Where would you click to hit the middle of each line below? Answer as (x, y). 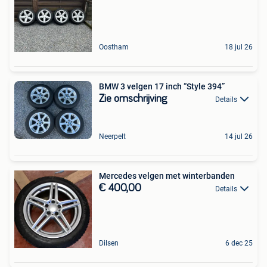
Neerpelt (112, 136)
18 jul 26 (239, 47)
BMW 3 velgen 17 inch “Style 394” (162, 86)
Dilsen (109, 243)
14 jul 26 (239, 136)
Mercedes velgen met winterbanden (167, 176)
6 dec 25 (239, 243)
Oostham (114, 47)
